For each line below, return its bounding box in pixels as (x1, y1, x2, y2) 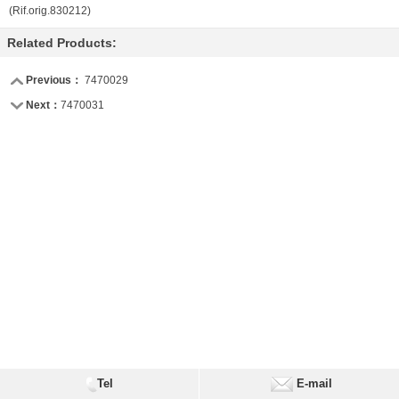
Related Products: (7, 35, 117, 50)
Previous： (23, 73, 82, 86)
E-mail (292, 377, 332, 390)
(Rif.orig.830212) (9, 4, 91, 17)
